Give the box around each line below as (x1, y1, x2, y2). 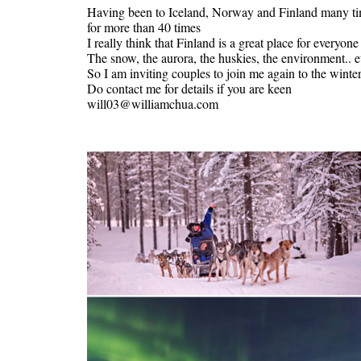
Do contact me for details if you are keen (86, 79, 292, 97)
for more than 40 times (86, 18, 201, 35)
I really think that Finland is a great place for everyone (86, 33, 359, 51)
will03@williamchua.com (86, 94, 218, 112)
